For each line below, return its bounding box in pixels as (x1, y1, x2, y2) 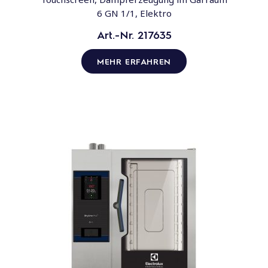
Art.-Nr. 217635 (96, 28, 172, 42)
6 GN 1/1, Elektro (96, 7, 172, 20)
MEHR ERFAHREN (97, 56, 171, 67)
